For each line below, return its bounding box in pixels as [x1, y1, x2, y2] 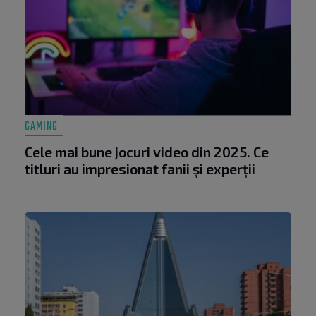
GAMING [25, 117, 58, 136]
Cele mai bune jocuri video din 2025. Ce [25, 142, 269, 160]
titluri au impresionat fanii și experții [25, 159, 255, 177]
